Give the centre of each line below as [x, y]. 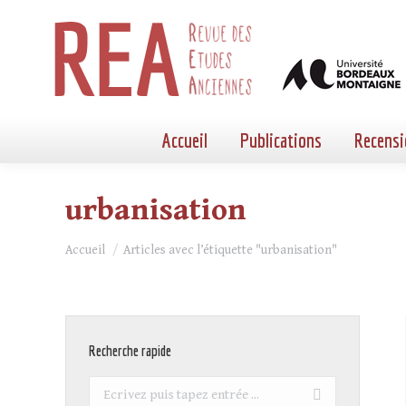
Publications [281, 140]
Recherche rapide [130, 351]
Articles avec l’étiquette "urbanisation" [230, 250]
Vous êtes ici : [108, 242]
